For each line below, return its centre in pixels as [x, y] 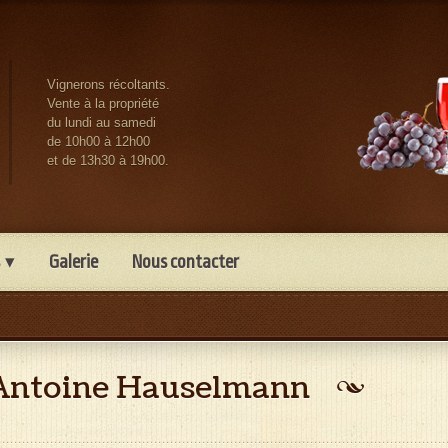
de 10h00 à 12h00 [98, 141]
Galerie [73, 262]
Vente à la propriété [103, 103]
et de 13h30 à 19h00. [108, 160]
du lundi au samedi [101, 122]
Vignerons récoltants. [108, 84]
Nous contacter [185, 262]
